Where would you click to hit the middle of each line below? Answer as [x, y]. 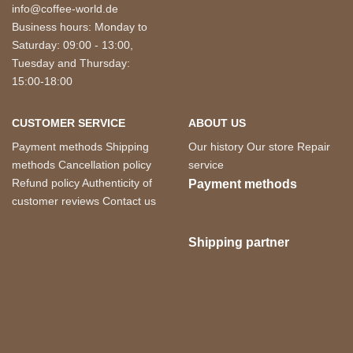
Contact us [129, 201]
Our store [270, 146]
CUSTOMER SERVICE [69, 123]
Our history [216, 146]
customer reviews [56, 201]
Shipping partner [239, 242]
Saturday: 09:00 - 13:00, [72, 45]
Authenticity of [117, 182]
